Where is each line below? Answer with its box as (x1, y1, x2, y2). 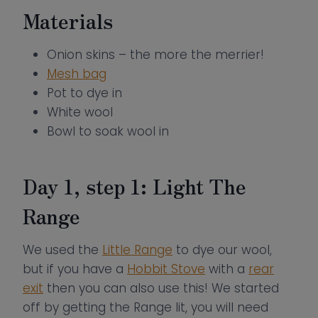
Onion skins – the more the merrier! (47, 46, 265, 63)
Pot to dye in (47, 84, 123, 102)
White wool (47, 104, 114, 121)
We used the (23, 241, 102, 258)
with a (205, 261, 248, 278)
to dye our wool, (172, 241, 272, 258)
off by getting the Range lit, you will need (23, 299, 268, 316)
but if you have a (23, 261, 127, 278)
